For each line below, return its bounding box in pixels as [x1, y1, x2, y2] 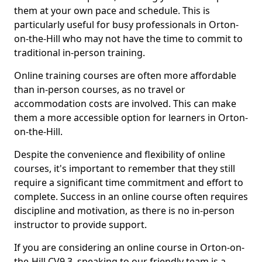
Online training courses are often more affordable [14, 69, 236, 82]
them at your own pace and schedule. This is [14, 4, 210, 17]
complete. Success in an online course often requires [14, 190, 248, 203]
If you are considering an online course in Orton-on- [14, 241, 244, 254]
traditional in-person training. [14, 46, 145, 59]
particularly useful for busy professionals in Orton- [14, 18, 239, 31]
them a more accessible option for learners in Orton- [14, 111, 248, 124]
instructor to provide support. [14, 218, 147, 231]
